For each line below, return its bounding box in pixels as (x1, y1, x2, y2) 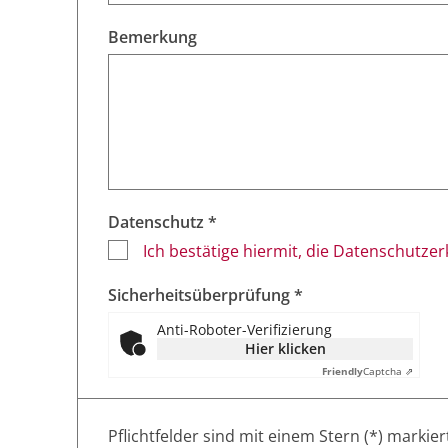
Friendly (322, 364, 363, 379)
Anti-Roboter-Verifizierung (157, 320, 332, 340)
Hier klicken (244, 339, 326, 359)
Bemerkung (108, 26, 197, 49)
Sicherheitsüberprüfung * (108, 284, 303, 307)
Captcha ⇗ (363, 364, 413, 379)
